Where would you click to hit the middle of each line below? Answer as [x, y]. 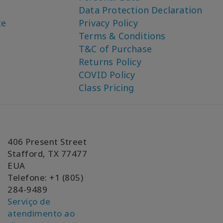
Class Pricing [107, 88]
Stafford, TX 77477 [47, 154]
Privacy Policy [108, 23]
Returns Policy [110, 62]
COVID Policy [107, 75]
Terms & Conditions [122, 36]
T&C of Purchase [115, 49]
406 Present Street [47, 142]
